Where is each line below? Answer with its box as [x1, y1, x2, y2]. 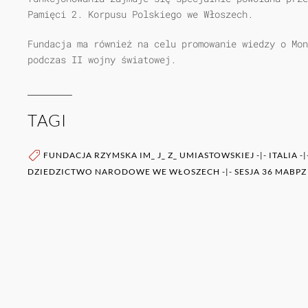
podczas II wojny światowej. [27, 53, 176, 67]
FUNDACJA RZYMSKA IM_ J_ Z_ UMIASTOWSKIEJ [43, 150, 254, 160]
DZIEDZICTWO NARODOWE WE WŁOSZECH [27, 166, 220, 177]
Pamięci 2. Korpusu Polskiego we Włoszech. [27, 8, 253, 21]
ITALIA [269, 150, 298, 160]
